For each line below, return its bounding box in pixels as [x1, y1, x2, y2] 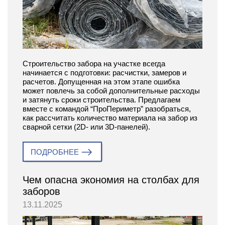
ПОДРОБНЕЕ [31, 148, 79, 157]
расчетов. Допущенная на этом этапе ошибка [23, 77, 180, 86]
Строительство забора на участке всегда [23, 59, 165, 68]
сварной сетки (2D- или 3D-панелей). [23, 123, 150, 132]
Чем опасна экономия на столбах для [23, 174, 199, 186]
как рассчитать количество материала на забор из [23, 114, 197, 123]
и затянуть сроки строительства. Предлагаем [23, 95, 180, 104]
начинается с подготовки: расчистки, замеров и [23, 68, 186, 77]
